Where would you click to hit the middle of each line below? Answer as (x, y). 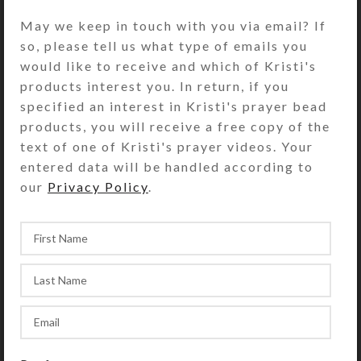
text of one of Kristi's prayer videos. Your (167, 146)
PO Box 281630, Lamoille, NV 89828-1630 (180, 317)
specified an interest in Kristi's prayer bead (174, 106)
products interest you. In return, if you (155, 85)
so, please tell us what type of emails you (164, 45)
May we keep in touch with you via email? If (173, 25)
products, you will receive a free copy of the (175, 126)
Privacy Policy (98, 186)
